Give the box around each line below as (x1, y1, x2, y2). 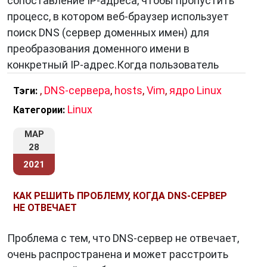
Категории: (13, 104, 65, 116)
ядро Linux (169, 84, 222, 97)
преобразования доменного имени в (7, 42, 190, 55)
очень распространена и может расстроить (7, 248, 228, 260)
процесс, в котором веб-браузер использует (7, 10, 229, 23)
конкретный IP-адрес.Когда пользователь (7, 58, 219, 71)
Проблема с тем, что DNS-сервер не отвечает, (7, 232, 239, 244)
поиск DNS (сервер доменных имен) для (7, 26, 209, 39)
